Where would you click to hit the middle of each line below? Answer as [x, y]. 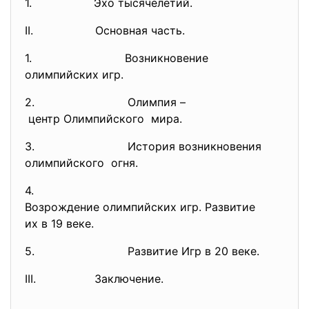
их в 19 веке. [59, 223]
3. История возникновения [145, 146]
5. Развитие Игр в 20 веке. [142, 251]
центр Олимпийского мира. [103, 119]
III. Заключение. [94, 279]
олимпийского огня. [81, 163]
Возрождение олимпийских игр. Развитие [142, 207]
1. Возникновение [117, 58]
